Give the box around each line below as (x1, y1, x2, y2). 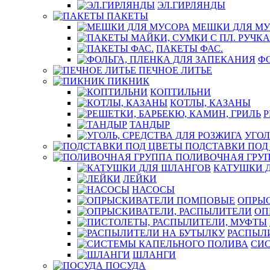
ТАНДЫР (130, 119, 170, 130)
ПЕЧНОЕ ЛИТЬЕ (139, 65, 212, 75)
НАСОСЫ (132, 184, 175, 195)
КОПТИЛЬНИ (150, 87, 211, 97)
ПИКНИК (107, 76, 149, 86)
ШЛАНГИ (133, 250, 176, 260)
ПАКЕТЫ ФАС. (156, 43, 223, 54)
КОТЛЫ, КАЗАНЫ (170, 98, 251, 108)
